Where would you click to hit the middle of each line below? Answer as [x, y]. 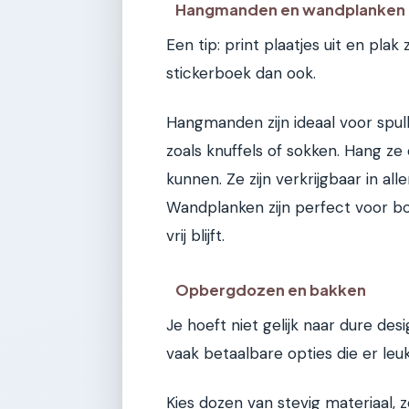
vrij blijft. [195, 235]
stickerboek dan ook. [241, 73]
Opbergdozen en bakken [271, 290]
